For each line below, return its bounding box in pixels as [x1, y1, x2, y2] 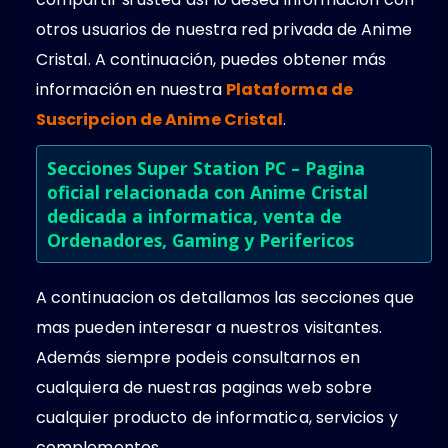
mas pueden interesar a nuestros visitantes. [36, 316, 383, 340]
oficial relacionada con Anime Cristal [47, 180, 368, 205]
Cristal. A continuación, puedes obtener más [36, 48, 387, 72]
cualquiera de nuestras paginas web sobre [36, 376, 373, 400]
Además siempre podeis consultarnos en [36, 346, 360, 370]
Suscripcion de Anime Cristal [36, 108, 284, 132]
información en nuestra [36, 78, 226, 102]
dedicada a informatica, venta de [47, 204, 342, 229]
